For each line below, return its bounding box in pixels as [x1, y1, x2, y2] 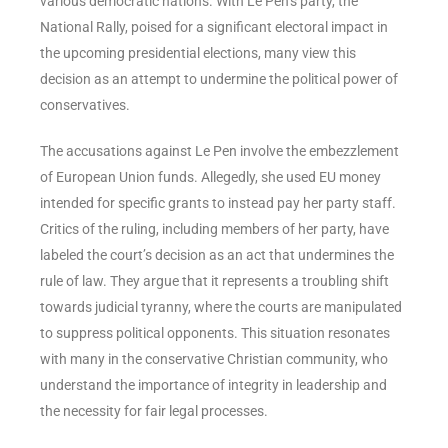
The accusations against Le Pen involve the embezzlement [40, 142, 399, 159]
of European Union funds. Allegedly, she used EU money [40, 168, 381, 185]
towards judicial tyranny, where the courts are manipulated [40, 298, 402, 315]
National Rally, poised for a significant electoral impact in [40, 18, 388, 35]
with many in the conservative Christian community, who [40, 350, 388, 367]
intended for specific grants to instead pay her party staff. [40, 194, 396, 211]
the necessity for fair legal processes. [40, 402, 268, 419]
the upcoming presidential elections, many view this [40, 44, 356, 61]
